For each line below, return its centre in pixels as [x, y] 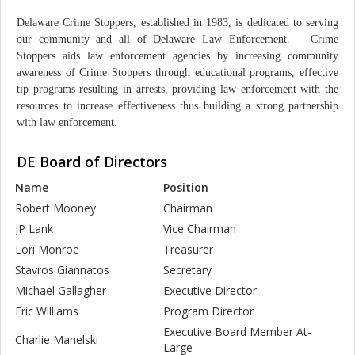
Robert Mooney [65, 208]
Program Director [208, 311]
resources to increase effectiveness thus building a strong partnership [177, 106]
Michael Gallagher [70, 290]
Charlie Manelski [66, 340]
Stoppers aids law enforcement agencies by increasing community [177, 56]
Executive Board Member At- [237, 332]
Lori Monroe [57, 249]
